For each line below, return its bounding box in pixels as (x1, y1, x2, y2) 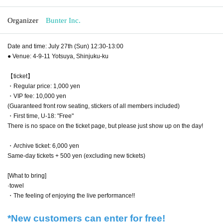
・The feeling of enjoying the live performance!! (7, 192, 135, 199)
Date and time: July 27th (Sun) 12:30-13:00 (7, 42, 123, 50)
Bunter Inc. (46, 16, 81, 24)
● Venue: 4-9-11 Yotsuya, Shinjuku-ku (7, 52, 109, 60)
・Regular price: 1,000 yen (7, 82, 80, 90)
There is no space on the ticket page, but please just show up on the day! (7, 122, 203, 129)
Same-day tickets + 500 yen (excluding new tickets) (7, 152, 145, 159)
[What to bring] (7, 172, 46, 179)
